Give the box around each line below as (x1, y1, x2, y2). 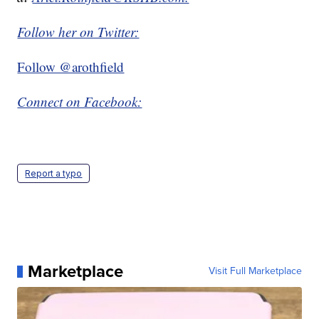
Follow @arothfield (17, 58, 125, 76)
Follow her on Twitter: (17, 23, 140, 41)
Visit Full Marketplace (208, 263, 302, 279)
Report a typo (25, 168, 83, 179)
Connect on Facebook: (17, 93, 142, 111)
